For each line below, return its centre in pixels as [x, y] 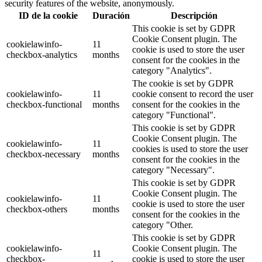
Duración [111, 15]
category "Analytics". [172, 70]
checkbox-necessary [44, 154]
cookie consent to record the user [193, 94]
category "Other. [163, 225]
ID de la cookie [48, 15]
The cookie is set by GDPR [183, 83]
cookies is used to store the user [190, 149]
